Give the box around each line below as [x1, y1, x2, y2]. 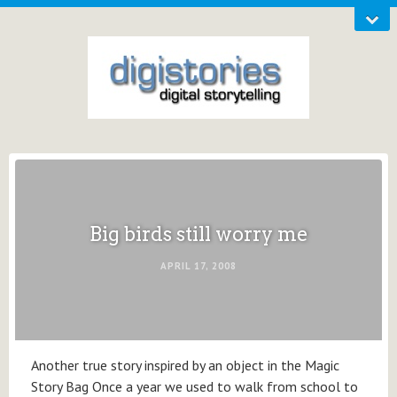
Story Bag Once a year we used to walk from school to [31, 377, 358, 395]
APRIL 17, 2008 [160, 260, 237, 273]
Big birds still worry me [89, 222, 308, 246]
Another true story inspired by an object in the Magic [31, 355, 339, 374]
